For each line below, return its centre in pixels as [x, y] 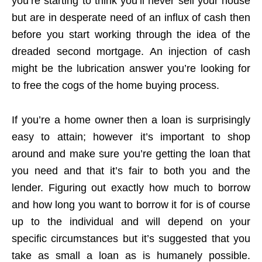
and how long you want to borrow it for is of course [131, 204]
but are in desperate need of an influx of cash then [131, 17]
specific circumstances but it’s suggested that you [131, 238]
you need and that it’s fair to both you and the [131, 170]
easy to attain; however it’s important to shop [131, 137]
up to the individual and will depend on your [131, 221]
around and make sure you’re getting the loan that [131, 154]
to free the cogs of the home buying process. [116, 85]
